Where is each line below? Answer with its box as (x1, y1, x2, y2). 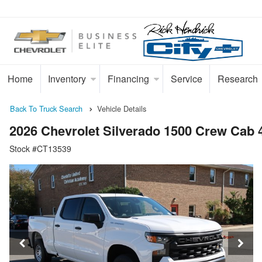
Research (218, 72, 258, 85)
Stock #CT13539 (9, 143, 71, 155)
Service (170, 72, 202, 85)
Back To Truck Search (10, 103, 82, 114)
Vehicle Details (97, 103, 146, 114)
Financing (107, 72, 149, 85)
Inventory (48, 72, 87, 85)
